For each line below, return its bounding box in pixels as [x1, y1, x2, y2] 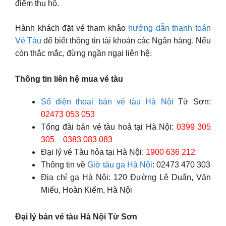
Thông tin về [41, 160, 87, 169]
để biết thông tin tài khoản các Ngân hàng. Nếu [41, 36, 211, 45]
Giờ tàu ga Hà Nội [87, 160, 152, 169]
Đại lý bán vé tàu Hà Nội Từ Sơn [15, 212, 137, 221]
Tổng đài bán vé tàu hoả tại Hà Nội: [41, 123, 177, 132]
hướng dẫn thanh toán [128, 24, 211, 33]
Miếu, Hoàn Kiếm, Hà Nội [41, 186, 132, 195]
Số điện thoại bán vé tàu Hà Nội [41, 97, 174, 106]
